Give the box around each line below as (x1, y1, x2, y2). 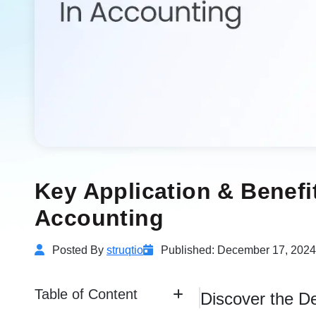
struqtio (107, 243, 143, 256)
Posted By (49, 243, 107, 256)
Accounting (35, 205, 164, 231)
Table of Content (35, 286, 138, 302)
